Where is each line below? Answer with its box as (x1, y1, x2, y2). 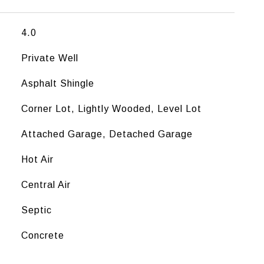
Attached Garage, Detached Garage (21, 129, 193, 139)
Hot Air (21, 154, 54, 164)
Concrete (21, 230, 64, 240)
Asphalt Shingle (21, 78, 94, 88)
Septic (21, 205, 52, 215)
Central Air (21, 180, 71, 190)
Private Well (21, 53, 78, 63)
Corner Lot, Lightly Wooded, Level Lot (21, 104, 202, 114)
